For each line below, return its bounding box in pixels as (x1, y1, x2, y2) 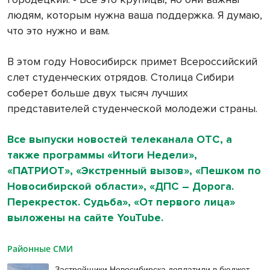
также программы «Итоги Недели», (7, 148, 197, 162)
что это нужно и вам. (7, 24, 110, 37)
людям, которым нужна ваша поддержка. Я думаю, (7, 8, 262, 22)
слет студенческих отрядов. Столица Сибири (7, 70, 234, 84)
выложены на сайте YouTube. (7, 210, 163, 224)
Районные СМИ (7, 242, 73, 254)
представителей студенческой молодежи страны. (7, 101, 257, 115)
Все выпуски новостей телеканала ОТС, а (7, 132, 232, 146)
